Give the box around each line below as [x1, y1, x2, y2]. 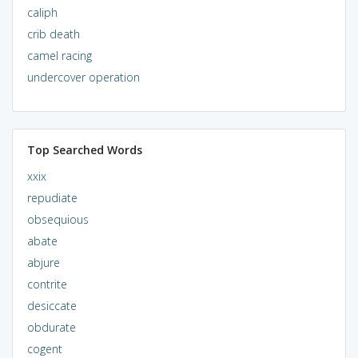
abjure [26, 254, 60, 270]
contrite [26, 276, 67, 292]
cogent [26, 340, 62, 356]
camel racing [26, 47, 92, 63]
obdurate [26, 319, 76, 335]
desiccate [26, 297, 77, 313]
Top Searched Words [26, 141, 142, 157]
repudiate [26, 189, 78, 205]
